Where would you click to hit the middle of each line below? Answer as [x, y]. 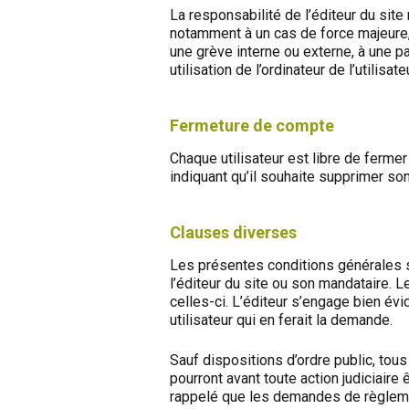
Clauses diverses [233, 233]
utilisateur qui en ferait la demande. [281, 320]
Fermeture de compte [252, 126]
